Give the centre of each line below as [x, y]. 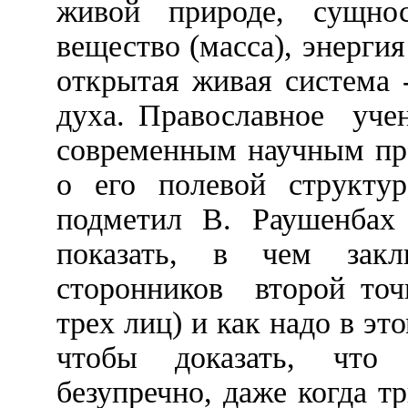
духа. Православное [191, 116]
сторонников [140, 289]
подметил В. [144, 219]
